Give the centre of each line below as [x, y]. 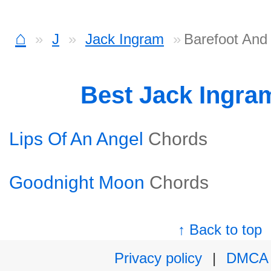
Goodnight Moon [77, 182]
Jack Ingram [125, 39]
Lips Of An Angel [76, 139]
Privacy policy [158, 258]
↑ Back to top [220, 230]
